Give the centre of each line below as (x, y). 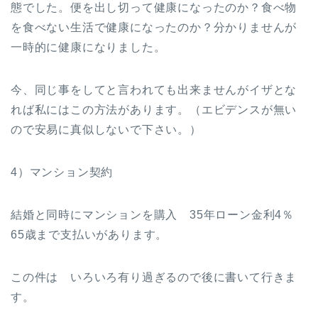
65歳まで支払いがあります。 (89, 234)
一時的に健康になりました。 (88, 47)
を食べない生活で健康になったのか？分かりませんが (154, 27)
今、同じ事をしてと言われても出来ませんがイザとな (154, 89)
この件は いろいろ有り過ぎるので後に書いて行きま (154, 277)
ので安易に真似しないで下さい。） (106, 129)
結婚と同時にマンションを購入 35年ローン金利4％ (158, 214)
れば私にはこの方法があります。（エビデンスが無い (154, 109)
